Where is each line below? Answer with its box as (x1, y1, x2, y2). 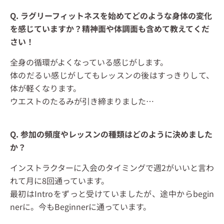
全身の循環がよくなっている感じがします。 (10, 56, 168, 68)
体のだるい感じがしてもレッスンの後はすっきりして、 (10, 69, 214, 81)
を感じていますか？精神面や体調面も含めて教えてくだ (10, 22, 209, 35)
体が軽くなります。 (10, 82, 81, 94)
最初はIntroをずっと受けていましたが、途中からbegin (10, 187, 214, 200)
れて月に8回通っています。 (10, 174, 109, 187)
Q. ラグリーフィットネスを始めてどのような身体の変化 (10, 9, 212, 22)
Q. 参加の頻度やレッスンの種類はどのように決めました (10, 128, 212, 140)
